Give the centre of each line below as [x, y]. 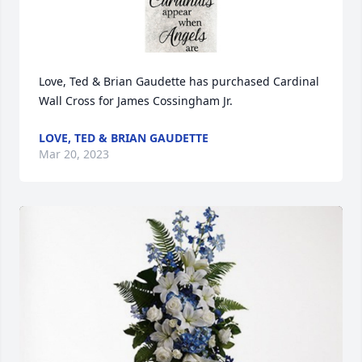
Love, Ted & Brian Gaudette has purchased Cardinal [179, 81]
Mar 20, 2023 [74, 154]
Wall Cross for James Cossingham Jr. [136, 101]
